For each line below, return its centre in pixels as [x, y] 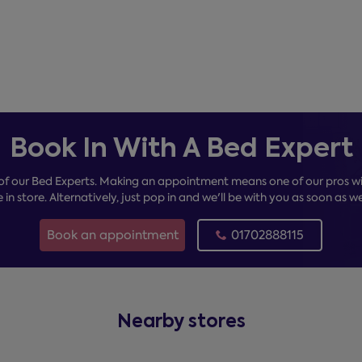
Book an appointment [112, 235]
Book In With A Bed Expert [181, 148]
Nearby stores [181, 321]
